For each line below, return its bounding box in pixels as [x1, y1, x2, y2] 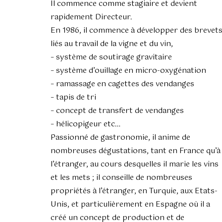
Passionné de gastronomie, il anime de [51, 131, 190, 144]
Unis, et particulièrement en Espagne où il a [51, 198, 210, 211]
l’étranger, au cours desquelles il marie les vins [51, 158, 219, 171]
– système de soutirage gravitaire [51, 51, 172, 64]
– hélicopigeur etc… [51, 118, 120, 131]
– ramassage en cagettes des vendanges [51, 78, 194, 91]
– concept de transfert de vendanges [51, 105, 184, 117]
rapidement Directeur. [51, 11, 132, 24]
